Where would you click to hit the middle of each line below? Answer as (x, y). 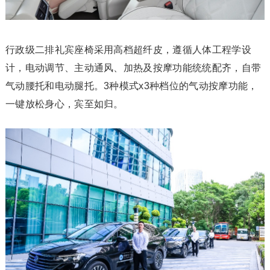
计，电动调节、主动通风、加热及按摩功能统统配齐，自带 (133, 67)
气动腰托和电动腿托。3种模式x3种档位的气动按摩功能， (131, 86)
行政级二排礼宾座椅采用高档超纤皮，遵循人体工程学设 (128, 49)
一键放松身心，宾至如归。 (64, 104)
